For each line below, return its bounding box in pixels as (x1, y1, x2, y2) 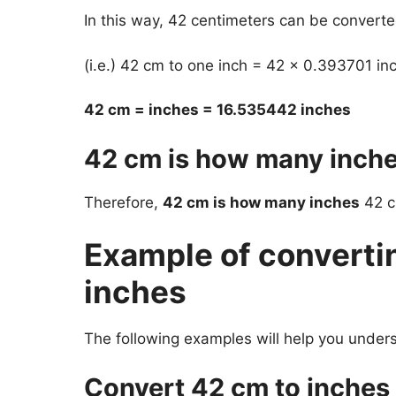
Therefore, (83, 193, 163, 211)
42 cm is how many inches (162, 193, 360, 211)
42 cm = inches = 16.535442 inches (83, 101, 351, 119)
